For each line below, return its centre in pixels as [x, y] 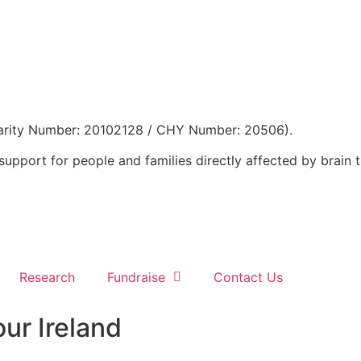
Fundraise [136, 277]
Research [47, 277]
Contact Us [248, 277]
